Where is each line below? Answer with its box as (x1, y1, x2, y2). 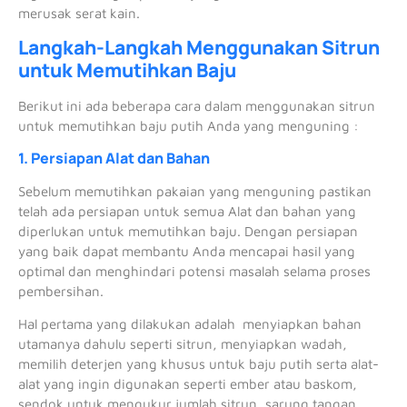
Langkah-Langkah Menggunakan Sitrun (18, 35, 380, 61)
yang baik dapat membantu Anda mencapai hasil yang (18, 243, 355, 259)
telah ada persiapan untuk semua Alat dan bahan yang (18, 203, 356, 219)
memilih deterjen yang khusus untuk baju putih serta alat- (18, 355, 379, 372)
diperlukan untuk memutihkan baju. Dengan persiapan (18, 223, 358, 239)
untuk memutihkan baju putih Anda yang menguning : (18, 118, 359, 134)
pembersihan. (18, 283, 104, 299)
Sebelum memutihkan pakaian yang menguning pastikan (18, 183, 372, 199)
